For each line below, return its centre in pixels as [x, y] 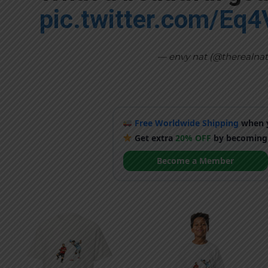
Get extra [154, 138]
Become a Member [196, 160]
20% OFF [194, 138]
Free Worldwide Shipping [187, 123]
